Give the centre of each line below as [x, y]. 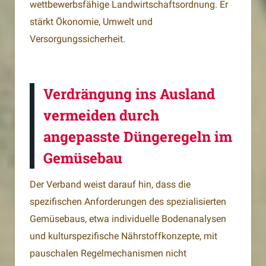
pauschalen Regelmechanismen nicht [108, 254]
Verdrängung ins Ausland [129, 94]
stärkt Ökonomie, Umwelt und [91, 22]
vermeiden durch [101, 115]
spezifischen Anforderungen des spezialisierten [128, 202]
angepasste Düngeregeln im [138, 137]
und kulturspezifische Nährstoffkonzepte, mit [123, 236]
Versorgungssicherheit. [77, 39]
